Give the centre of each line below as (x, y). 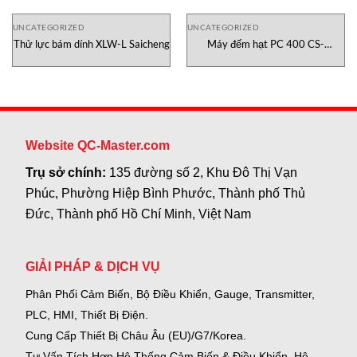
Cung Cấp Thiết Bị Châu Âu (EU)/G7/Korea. (136, 336)
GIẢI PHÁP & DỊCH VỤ (93, 267)
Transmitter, (284, 294)
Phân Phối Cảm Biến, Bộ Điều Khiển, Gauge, (139, 294)
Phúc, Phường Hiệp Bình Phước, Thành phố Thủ (166, 193)
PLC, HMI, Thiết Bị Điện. (87, 315)
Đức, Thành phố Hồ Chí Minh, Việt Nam (139, 214)
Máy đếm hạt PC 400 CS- (266, 43)
